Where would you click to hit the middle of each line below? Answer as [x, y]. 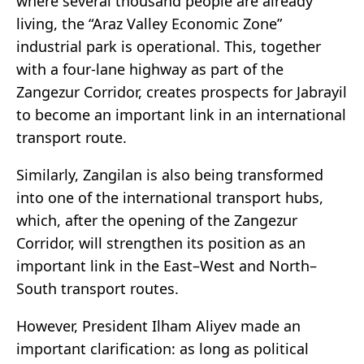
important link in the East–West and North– [167, 266]
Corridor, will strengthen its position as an [161, 243]
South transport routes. [97, 289]
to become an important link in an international [181, 115]
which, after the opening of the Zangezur [157, 221]
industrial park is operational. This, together [169, 47]
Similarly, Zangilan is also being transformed [170, 175]
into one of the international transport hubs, [170, 198]
